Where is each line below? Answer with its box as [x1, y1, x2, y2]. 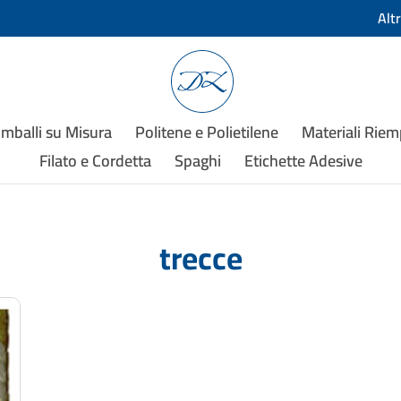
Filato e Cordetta [38, 146, 151, 175]
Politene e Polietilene [135, 117, 278, 147]
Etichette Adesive [243, 146, 363, 175]
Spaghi [174, 146, 221, 175]
